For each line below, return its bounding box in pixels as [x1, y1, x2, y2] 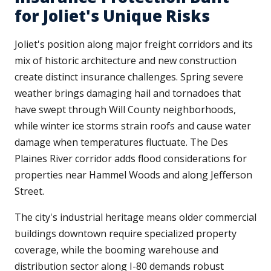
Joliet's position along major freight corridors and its [15, 38, 253, 51]
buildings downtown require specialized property [15, 227, 237, 241]
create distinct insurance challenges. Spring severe [15, 70, 243, 84]
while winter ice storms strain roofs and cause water [15, 119, 251, 133]
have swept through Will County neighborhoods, [15, 103, 236, 117]
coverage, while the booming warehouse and [15, 243, 218, 257]
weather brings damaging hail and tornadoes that [15, 87, 241, 100]
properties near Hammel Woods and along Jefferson [15, 168, 252, 182]
